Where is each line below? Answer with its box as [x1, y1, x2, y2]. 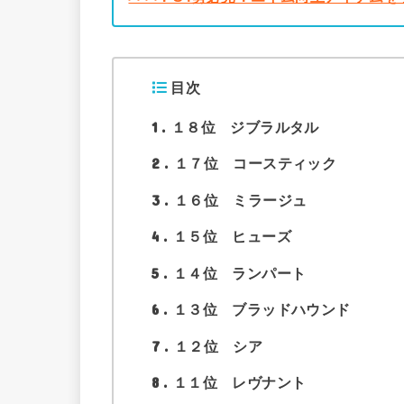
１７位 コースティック [173, 155, 337, 172]
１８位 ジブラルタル [170, 118, 319, 135]
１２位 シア [173, 337, 263, 354]
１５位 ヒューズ [172, 228, 292, 245]
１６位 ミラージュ [173, 191, 308, 208]
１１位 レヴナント [172, 373, 307, 390]
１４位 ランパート [172, 264, 307, 281]
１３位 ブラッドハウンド [172, 301, 351, 318]
